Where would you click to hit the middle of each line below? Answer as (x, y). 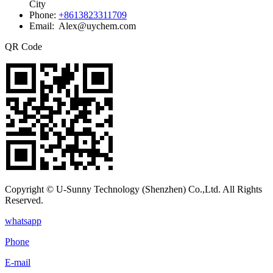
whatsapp (23, 221)
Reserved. (24, 200)
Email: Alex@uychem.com (83, 26)
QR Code (23, 46)
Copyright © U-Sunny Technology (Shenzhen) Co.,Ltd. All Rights (133, 189)
